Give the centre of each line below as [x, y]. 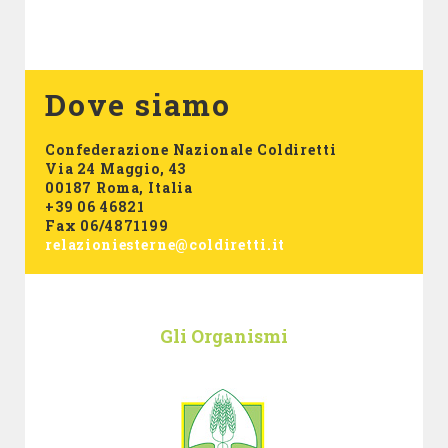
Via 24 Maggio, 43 [116, 168]
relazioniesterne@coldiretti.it [165, 244]
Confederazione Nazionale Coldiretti [191, 149]
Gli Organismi [224, 336]
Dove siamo [138, 104]
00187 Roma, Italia [119, 187]
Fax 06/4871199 [107, 225]
